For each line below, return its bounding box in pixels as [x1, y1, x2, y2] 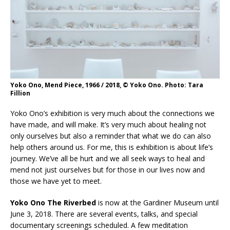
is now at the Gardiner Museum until [96, 198, 219, 208]
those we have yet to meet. [10, 176, 102, 186]
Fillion [10, 89, 30, 98]
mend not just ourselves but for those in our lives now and [10, 165, 205, 175]
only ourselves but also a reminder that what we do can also [10, 131, 211, 141]
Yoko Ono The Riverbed [10, 198, 96, 208]
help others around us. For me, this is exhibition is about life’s [10, 142, 213, 152]
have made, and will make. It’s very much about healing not [10, 120, 206, 130]
